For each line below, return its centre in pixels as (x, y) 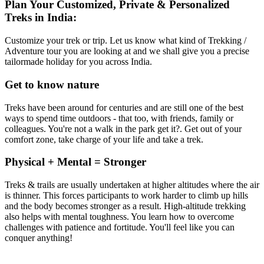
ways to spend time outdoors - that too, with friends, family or (119, 118)
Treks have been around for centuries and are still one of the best (124, 107)
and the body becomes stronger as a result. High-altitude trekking (125, 206)
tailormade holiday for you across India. (78, 62)
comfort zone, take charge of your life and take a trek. (104, 139)
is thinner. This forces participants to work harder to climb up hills (126, 196)
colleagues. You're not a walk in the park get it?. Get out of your (123, 128)
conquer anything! (40, 238)
